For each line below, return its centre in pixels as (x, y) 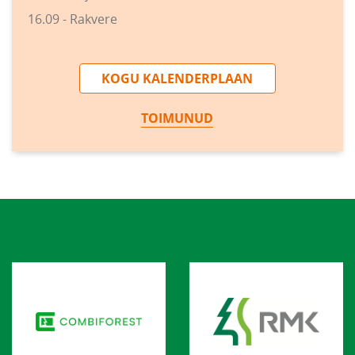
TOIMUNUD (177, 118)
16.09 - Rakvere (73, 19)
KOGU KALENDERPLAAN (177, 78)
